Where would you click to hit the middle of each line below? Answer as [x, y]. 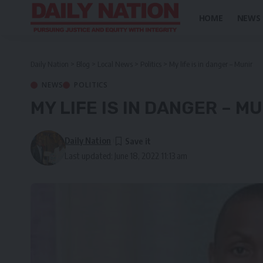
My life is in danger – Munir [211, 64]
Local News [115, 64]
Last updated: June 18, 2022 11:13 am [126, 156]
